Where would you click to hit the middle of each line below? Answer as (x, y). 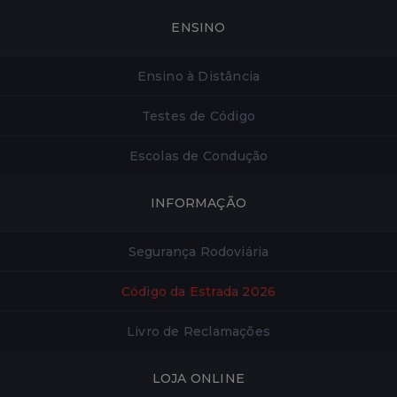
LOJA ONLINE (198, 378)
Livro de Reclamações (198, 331)
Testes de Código (198, 116)
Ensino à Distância (198, 76)
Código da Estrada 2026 (198, 291)
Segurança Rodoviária (198, 251)
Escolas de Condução (198, 156)
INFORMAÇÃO (198, 203)
